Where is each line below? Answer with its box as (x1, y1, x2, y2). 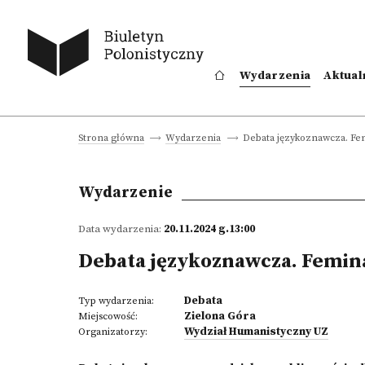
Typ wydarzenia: (78, 295, 154, 307)
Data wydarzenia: (78, 222, 164, 235)
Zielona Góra (184, 309, 256, 323)
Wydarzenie (78, 182, 174, 202)
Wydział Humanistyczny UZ (184, 324, 328, 339)
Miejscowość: (78, 310, 138, 323)
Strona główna (78, 132, 144, 144)
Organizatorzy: (78, 326, 147, 338)
